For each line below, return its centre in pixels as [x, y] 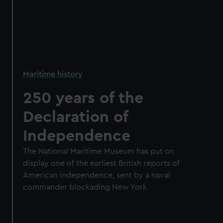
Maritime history [53, 74]
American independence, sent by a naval [97, 175]
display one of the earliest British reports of [102, 164]
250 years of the [83, 98]
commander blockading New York [85, 187]
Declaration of [76, 117]
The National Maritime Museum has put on [99, 152]
